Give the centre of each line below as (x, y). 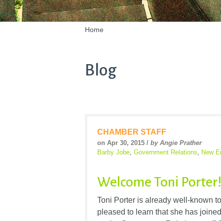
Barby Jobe (113, 152)
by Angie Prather (176, 143)
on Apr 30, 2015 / (124, 143)
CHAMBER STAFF (132, 132)
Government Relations (166, 152)
